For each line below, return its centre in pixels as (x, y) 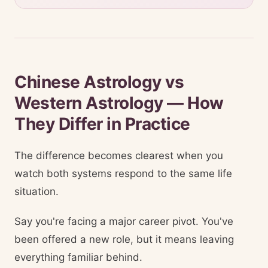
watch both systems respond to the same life (123, 173)
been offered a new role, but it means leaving (124, 239)
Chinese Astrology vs (99, 82)
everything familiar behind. (78, 257)
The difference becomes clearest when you (119, 156)
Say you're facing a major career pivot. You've (124, 221)
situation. (36, 191)
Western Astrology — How (119, 103)
